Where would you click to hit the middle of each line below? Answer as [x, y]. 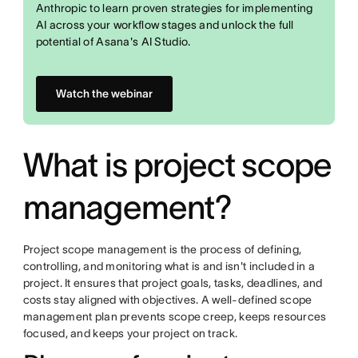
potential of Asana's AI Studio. [113, 42]
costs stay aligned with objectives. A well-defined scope [167, 300]
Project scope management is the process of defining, [162, 249]
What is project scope [177, 165]
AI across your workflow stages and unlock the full [165, 25]
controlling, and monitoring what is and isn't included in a [169, 266]
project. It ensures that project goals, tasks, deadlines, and [173, 283]
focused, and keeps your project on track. [130, 333]
